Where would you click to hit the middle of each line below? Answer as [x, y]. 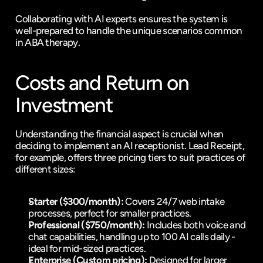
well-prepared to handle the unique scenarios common [129, 31]
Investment [64, 105]
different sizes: [45, 169]
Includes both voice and [195, 225]
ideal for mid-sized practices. [87, 248]
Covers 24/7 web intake [174, 201]
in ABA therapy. [48, 42]
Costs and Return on [102, 83]
